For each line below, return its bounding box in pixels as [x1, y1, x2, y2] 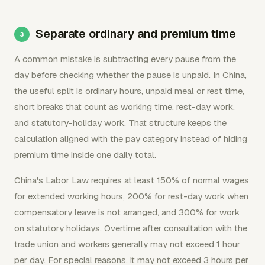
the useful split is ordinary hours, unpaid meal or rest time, [14, 85, 244, 96]
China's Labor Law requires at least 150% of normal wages [14, 174, 249, 186]
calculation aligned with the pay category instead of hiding [14, 132, 247, 144]
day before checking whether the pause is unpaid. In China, [14, 69, 247, 80]
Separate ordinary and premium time [35, 25, 236, 41]
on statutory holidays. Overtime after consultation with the [14, 222, 247, 234]
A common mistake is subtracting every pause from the [14, 53, 236, 64]
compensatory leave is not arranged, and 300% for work [14, 206, 240, 218]
